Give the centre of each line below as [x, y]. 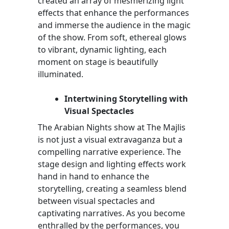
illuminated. [61, 74]
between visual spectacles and [96, 201]
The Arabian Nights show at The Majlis [112, 127]
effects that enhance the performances [113, 13]
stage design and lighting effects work [112, 164]
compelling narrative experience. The [109, 152]
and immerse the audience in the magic [114, 25]
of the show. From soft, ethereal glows [112, 37]
